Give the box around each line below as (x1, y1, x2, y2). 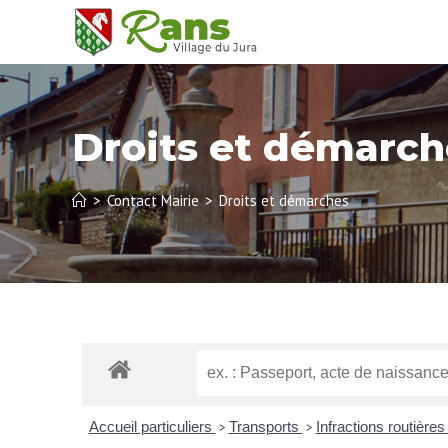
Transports (228, 418, 303, 436)
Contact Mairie (107, 191, 199, 210)
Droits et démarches (219, 191, 349, 210)
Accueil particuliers (88, 418, 216, 436)
